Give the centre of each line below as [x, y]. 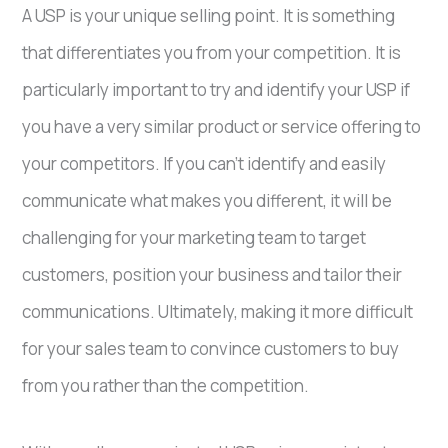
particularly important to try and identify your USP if [216, 90]
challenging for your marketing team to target [194, 238]
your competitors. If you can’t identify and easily [204, 164]
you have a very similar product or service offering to [222, 127]
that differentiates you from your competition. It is [212, 53]
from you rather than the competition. [166, 386]
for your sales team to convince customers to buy [211, 349]
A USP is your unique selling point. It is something [209, 16]
